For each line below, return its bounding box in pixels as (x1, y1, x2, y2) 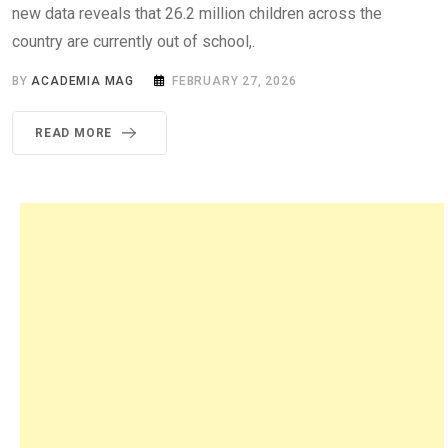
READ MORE (35, 125, 113, 140)
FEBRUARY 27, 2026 (172, 73, 297, 88)
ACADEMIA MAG (31, 73, 135, 88)
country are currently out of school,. (12, 31, 255, 51)
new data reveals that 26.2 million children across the (12, 3, 382, 23)
